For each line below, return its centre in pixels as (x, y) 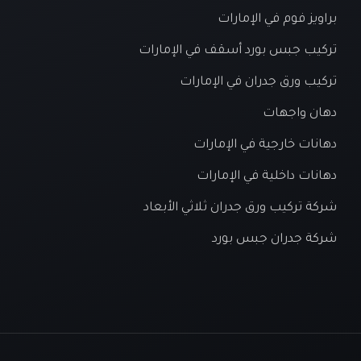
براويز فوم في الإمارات (277, 20)
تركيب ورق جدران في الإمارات (258, 83)
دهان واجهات (300, 114)
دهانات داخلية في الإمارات (267, 177)
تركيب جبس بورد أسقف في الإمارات (238, 52)
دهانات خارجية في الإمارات (265, 146)
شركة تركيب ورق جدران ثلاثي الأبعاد (240, 209)
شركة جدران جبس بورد (274, 240)
